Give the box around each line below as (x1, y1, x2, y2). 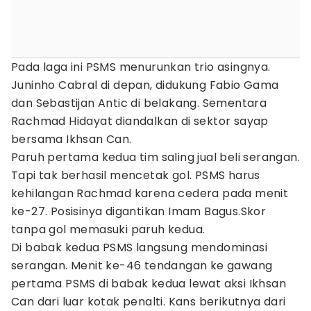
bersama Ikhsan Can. (11, 131, 132, 147)
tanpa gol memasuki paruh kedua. (11, 221, 205, 237)
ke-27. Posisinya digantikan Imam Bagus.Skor (11, 203, 267, 219)
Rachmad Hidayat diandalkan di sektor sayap (11, 113, 269, 129)
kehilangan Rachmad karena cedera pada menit (11, 185, 289, 201)
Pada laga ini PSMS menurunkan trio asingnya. (11, 59, 271, 75)
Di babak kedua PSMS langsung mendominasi (11, 239, 267, 255)
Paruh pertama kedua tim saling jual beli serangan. (11, 149, 300, 165)
